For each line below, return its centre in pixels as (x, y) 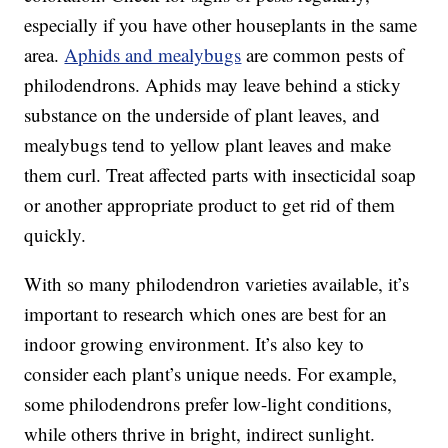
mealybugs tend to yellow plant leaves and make (208, 145)
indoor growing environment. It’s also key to (194, 344)
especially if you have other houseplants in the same (221, 25)
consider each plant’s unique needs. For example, (211, 374)
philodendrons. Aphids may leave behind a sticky (213, 85)
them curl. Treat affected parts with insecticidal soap (220, 175)
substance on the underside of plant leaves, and (202, 115)
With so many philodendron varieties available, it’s (217, 284)
